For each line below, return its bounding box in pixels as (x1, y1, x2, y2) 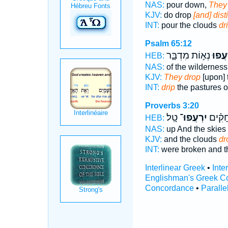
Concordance (145, 184, 194, 192)
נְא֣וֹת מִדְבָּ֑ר (166, 50, 210, 61)
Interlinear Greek (145, 163, 205, 172)
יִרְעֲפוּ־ (177, 112, 207, 123)
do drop (161, 11, 193, 19)
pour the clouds (159, 21, 219, 30)
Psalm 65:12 (145, 39, 192, 48)
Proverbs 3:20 (145, 101, 199, 110)
